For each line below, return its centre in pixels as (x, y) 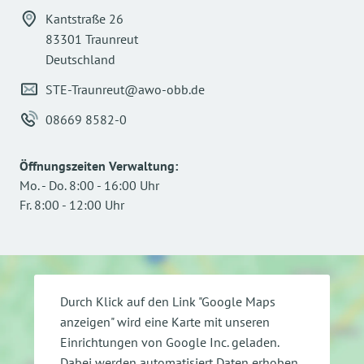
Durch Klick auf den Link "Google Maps (168, 301)
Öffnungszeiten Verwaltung (97, 166)
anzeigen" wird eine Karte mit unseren (165, 321)
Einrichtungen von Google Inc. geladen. (169, 342)
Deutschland (80, 60)
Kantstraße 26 (84, 19)
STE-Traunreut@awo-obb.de (125, 90)
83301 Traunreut (92, 39)
